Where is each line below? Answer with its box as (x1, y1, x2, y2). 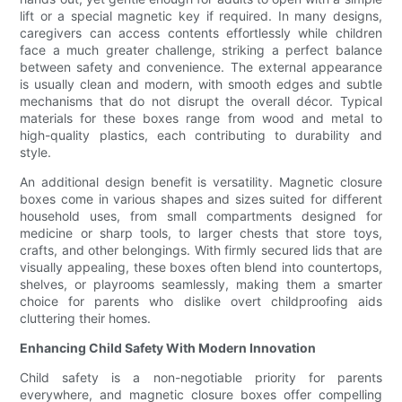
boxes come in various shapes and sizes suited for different (20, 191, 382, 207)
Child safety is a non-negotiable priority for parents (20, 370, 382, 386)
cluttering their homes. (20, 310, 152, 327)
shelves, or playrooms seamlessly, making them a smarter (20, 276, 382, 293)
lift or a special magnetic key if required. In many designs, (20, 8, 382, 24)
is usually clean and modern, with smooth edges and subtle (20, 76, 382, 92)
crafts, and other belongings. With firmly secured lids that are (20, 242, 382, 258)
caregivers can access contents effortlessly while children (20, 25, 382, 41)
